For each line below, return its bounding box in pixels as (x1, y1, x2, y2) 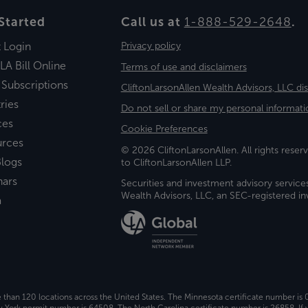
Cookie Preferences (120, 124, 208, 135)
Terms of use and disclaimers (120, 61, 247, 72)
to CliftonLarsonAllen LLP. (120, 157, 232, 168)
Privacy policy (120, 41, 181, 52)
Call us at (120, 14, 184, 29)
